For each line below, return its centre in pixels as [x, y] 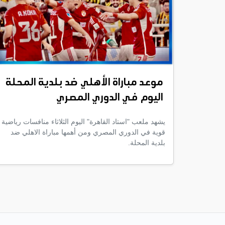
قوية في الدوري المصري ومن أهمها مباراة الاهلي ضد [88, 132]
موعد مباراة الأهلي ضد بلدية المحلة [84, 83]
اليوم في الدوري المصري [109, 98]
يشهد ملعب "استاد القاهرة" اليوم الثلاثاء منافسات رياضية [83, 121]
